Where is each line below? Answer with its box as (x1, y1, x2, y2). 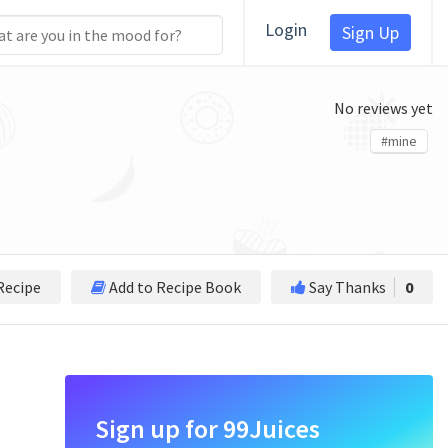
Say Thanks (306, 277, 389, 297)
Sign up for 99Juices (95, 412, 320, 445)
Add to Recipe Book (106, 277, 241, 297)
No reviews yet (334, 98, 433, 118)
